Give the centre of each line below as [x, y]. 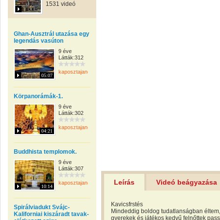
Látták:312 [71, 57]
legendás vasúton [39, 41]
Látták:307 [71, 168]
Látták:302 [71, 113]
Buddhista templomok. [45, 152]
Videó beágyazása [187, 182]
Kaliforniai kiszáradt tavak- [51, 214]
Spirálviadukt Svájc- [42, 207]
